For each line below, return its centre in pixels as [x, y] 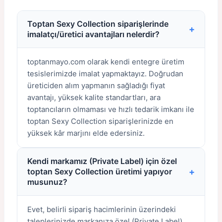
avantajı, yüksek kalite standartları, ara [94, 97]
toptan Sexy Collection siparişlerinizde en [100, 121]
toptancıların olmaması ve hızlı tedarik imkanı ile [111, 109]
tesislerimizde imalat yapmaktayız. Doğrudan [105, 74]
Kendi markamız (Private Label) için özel [102, 161]
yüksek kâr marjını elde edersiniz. [86, 133]
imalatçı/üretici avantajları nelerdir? [93, 34]
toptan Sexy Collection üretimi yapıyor [100, 171]
